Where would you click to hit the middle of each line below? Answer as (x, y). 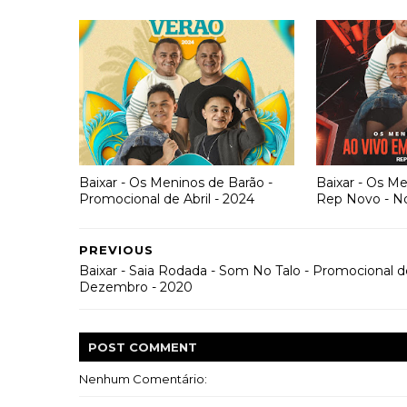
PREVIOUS (116, 250)
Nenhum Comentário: (143, 379)
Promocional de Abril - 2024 (167, 199)
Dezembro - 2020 (136, 287)
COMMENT (163, 347)
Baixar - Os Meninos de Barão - (176, 182)
